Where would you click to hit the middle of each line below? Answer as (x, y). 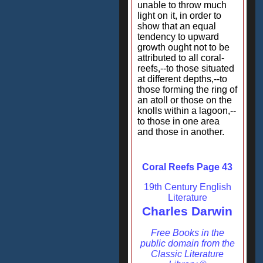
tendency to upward (178, 37)
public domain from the (187, 243)
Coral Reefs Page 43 (187, 167)
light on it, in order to (179, 16)
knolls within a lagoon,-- (187, 111)
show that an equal (177, 26)
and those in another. (181, 132)
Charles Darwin (187, 211)
